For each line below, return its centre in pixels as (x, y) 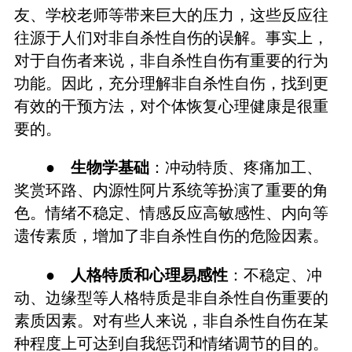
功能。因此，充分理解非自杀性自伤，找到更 (171, 84)
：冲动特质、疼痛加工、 (236, 168)
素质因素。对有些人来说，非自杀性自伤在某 (171, 320)
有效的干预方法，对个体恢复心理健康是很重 (171, 106)
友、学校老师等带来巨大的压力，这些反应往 (171, 15)
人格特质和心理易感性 (150, 275)
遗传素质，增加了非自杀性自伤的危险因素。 (171, 236)
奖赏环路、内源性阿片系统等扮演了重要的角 (171, 191)
